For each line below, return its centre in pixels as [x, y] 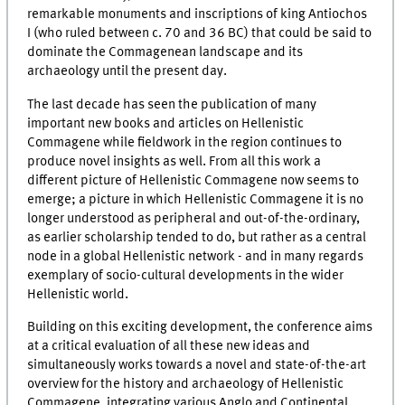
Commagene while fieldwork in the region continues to [185, 142]
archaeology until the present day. [127, 72]
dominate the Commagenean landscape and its [165, 53]
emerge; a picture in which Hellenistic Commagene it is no [196, 199]
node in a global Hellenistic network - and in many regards [196, 256]
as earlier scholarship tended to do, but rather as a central [197, 237]
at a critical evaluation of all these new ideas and [169, 347]
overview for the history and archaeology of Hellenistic [186, 385]
